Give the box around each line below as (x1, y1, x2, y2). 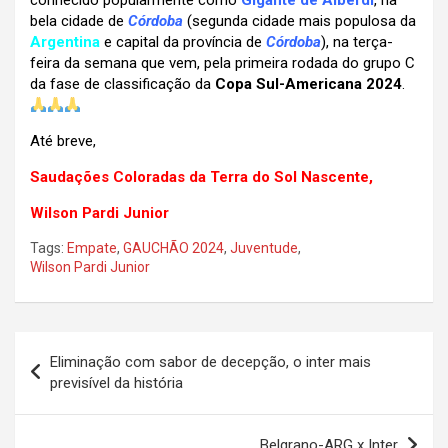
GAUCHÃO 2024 (123, 240, 224, 257)
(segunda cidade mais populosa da (183, 12, 416, 31)
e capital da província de (104, 33, 266, 52)
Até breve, (30, 132, 96, 151)
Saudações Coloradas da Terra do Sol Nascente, (30, 168, 373, 187)
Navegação (14, 332, 141, 362)
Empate (67, 240, 117, 257)
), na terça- (321, 33, 393, 52)
